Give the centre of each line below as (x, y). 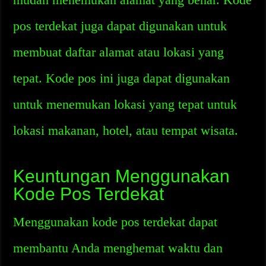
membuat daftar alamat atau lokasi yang (119, 52)
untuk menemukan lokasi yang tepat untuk (125, 104)
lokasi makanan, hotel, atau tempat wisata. (126, 130)
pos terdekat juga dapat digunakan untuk (120, 26)
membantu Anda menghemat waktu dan (118, 248)
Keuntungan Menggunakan (122, 176)
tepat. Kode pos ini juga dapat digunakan (122, 78)
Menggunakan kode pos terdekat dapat (115, 222)
